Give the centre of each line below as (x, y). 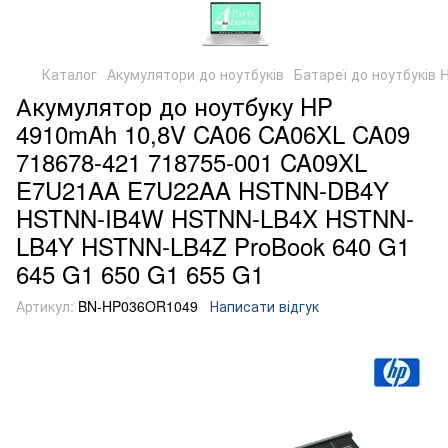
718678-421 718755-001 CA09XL (191, 161)
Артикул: (45, 306)
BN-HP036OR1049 (136, 306)
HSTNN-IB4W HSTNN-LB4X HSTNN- (215, 217)
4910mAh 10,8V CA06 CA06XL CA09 (213, 133)
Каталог (69, 74)
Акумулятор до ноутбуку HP (174, 105)
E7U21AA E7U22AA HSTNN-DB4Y (202, 189)
